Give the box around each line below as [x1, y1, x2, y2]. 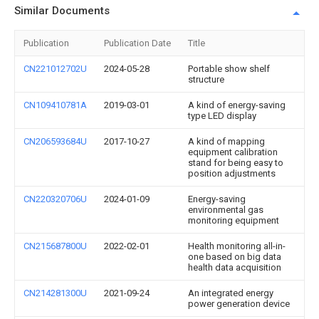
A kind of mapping [188, 136, 265, 147]
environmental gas [188, 204, 263, 215]
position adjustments [188, 168, 276, 179]
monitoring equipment [188, 215, 279, 226]
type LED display [188, 110, 256, 121]
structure [188, 74, 224, 85]
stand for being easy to [188, 157, 283, 168]
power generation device [188, 298, 290, 309]
